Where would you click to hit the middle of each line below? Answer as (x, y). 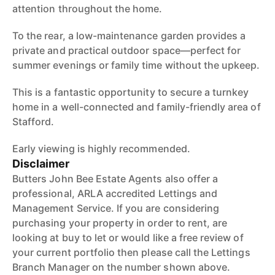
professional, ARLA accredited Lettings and (115, 193)
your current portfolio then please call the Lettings (131, 252)
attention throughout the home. (87, 9)
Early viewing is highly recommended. (101, 149)
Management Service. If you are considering (116, 208)
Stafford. (33, 122)
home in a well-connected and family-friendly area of (137, 107)
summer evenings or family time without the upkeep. (136, 65)
